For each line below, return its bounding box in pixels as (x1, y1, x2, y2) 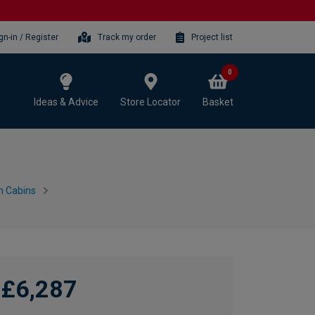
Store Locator (120, 96, 181, 108)
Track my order (98, 32, 157, 42)
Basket (202, 96, 233, 108)
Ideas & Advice (34, 96, 98, 108)
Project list (191, 32, 233, 42)
